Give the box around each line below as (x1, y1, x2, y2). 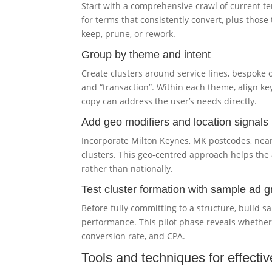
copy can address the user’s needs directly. (81, 95, 257, 107)
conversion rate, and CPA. (81, 230, 186, 242)
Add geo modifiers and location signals (81, 116, 269, 128)
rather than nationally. (81, 163, 174, 174)
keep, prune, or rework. (81, 28, 176, 39)
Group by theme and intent (81, 49, 211, 61)
